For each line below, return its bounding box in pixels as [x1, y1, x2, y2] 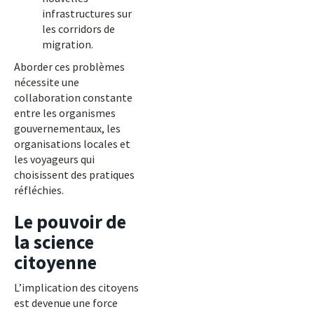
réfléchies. [14, 183, 64, 197]
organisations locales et [14, 137, 130, 151]
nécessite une [14, 75, 79, 89]
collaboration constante [14, 90, 132, 104]
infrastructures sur [42, 6, 132, 20]
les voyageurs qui [14, 152, 95, 166]
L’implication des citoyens [14, 280, 139, 294]
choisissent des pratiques [14, 168, 135, 182]
